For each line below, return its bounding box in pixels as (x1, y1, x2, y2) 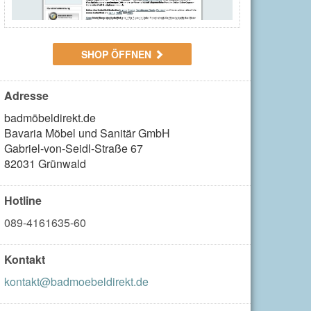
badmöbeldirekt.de (4, 109, 96, 126)
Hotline (4, 192, 42, 208)
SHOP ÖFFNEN (81, 47, 154, 61)
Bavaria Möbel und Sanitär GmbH (4, 124, 170, 141)
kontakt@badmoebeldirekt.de (4, 273, 149, 289)
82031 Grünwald (4, 155, 86, 171)
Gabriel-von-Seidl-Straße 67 (4, 140, 143, 156)
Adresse (4, 87, 49, 103)
